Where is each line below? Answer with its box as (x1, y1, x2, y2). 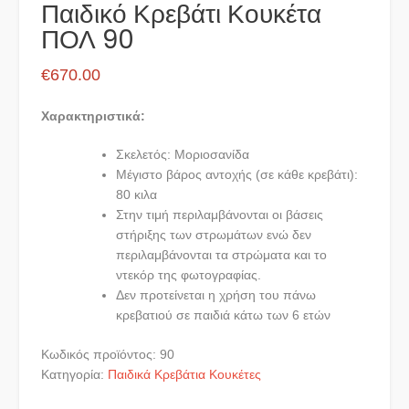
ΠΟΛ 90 (41, 22, 134, 58)
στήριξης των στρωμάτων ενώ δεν (116, 227, 311, 243)
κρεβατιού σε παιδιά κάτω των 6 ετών (116, 308, 330, 323)
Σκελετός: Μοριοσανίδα (116, 147, 249, 163)
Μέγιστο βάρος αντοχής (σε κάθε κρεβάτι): (116, 167, 358, 183)
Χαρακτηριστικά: (41, 109, 145, 124)
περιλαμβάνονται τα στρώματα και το (116, 247, 327, 263)
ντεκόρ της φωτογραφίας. (116, 267, 261, 283)
